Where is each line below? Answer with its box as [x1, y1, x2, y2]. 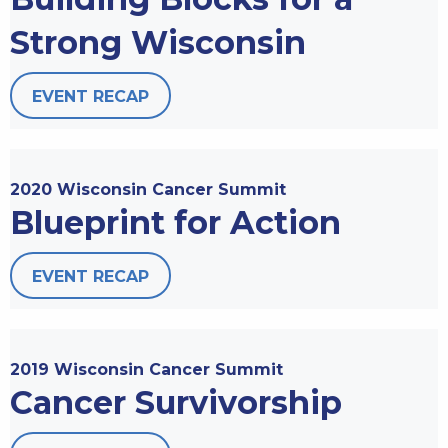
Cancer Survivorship [10, 382, 342, 422]
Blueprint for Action [10, 202, 341, 242]
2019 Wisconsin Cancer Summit [10, 359, 283, 379]
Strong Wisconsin [10, 22, 306, 62]
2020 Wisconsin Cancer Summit [10, 179, 286, 199]
